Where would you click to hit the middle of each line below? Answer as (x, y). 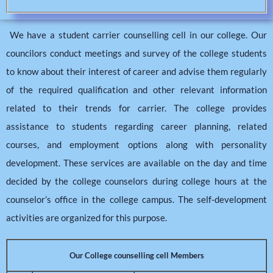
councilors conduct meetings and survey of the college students (136, 53)
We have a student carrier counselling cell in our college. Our (136, 35)
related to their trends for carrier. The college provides (136, 108)
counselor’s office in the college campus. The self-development (136, 199)
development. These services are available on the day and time (136, 163)
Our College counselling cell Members (136, 255)
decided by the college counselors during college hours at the (136, 181)
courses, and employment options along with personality (136, 144)
